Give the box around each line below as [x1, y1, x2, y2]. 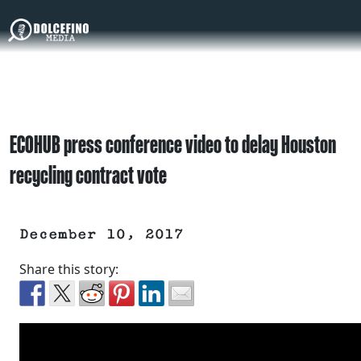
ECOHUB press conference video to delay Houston [10, 130, 336, 159]
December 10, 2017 [19, 226, 184, 243]
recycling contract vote [10, 160, 167, 189]
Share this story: [19, 260, 118, 279]
